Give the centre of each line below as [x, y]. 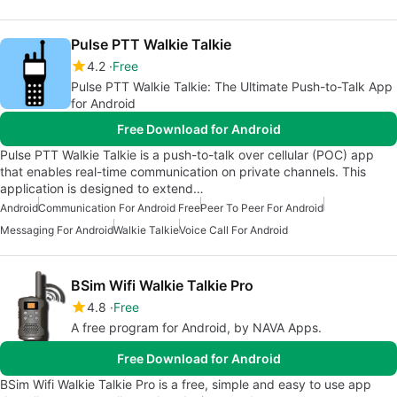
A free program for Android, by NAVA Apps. [196, 327]
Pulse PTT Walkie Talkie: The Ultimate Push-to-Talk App [232, 86]
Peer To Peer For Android [262, 208]
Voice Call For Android [234, 230]
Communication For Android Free [119, 208]
